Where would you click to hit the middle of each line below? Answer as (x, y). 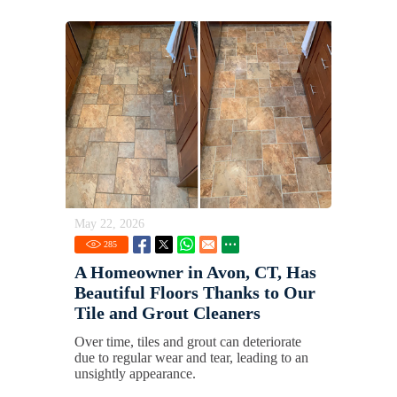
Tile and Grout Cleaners (167, 313)
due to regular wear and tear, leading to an (191, 358)
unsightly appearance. (135, 374)
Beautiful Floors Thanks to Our (195, 293)
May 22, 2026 (109, 224)
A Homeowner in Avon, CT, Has (195, 272)
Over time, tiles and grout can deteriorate (188, 342)
